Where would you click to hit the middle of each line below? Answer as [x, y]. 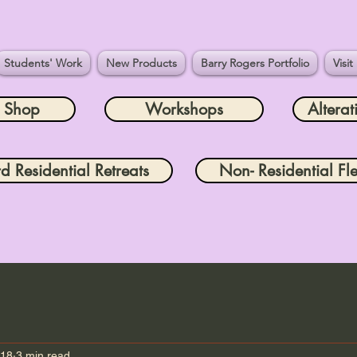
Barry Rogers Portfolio [255, 63]
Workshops [184, 109]
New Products [142, 63]
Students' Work [43, 63]
